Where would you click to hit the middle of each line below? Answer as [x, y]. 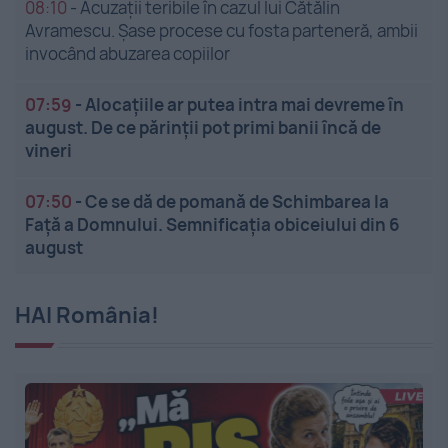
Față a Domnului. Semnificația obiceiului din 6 [212, 224]
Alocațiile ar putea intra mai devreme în [244, 104]
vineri [48, 150]
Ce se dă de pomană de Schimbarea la [237, 201]
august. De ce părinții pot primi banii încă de [203, 127]
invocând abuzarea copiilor [127, 53]
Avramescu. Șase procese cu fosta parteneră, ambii [221, 30]
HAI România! [87, 314]
